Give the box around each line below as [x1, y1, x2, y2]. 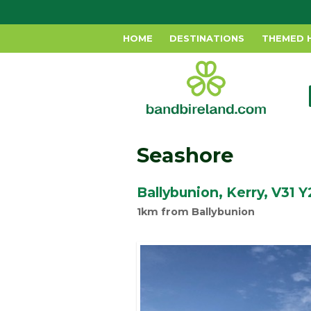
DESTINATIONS [169, 33, 245, 44]
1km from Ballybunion [137, 205, 255, 218]
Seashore [137, 143, 233, 167]
